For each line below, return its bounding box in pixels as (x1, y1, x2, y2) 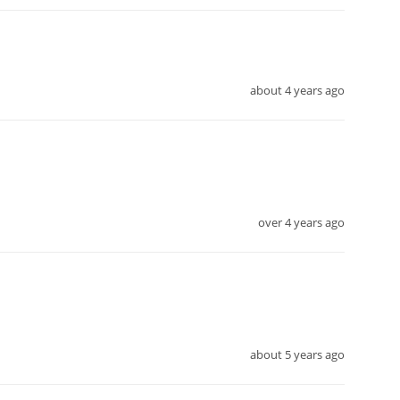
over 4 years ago (258, 215, 345, 231)
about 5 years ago (250, 347, 345, 363)
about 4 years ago (250, 83, 345, 99)
